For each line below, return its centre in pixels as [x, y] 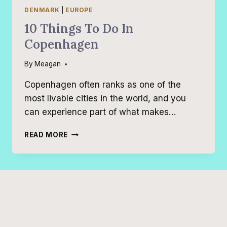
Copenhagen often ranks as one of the [103, 85]
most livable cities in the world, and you [105, 99]
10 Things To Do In [79, 28]
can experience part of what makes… [100, 112]
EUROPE [79, 10]
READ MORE [46, 135]
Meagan [48, 64]
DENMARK [42, 10]
